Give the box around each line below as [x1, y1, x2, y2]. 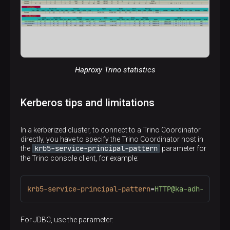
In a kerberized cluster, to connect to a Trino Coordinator [21, 126, 201, 135]
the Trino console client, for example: [21, 154, 139, 163]
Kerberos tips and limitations [21, 97, 155, 109]
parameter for [160, 144, 206, 153]
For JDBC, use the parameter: [21, 216, 113, 224]
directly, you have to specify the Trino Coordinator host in [21, 135, 203, 144]
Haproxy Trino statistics [74, 65, 156, 75]
